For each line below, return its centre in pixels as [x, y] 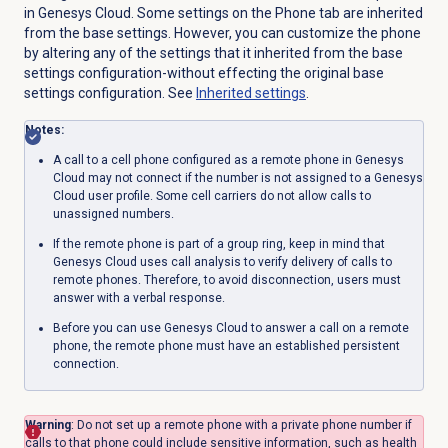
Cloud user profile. [104, 196]
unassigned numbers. [113, 214]
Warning [47, 425]
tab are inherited [369, 13]
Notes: [44, 130]
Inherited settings [250, 93]
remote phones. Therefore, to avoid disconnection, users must [226, 280]
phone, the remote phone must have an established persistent [226, 346]
